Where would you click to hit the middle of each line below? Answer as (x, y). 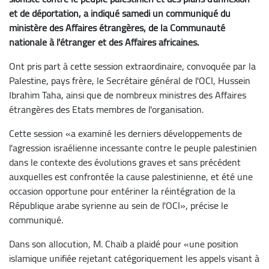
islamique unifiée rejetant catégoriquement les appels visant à (134, 258)
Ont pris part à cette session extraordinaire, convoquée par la (132, 66)
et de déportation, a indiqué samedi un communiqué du (120, 13)
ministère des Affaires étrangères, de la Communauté (117, 27)
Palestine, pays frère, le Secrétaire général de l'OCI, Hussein (130, 80)
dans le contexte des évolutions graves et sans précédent (125, 162)
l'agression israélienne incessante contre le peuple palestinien (133, 147)
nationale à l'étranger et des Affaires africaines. (104, 42)
